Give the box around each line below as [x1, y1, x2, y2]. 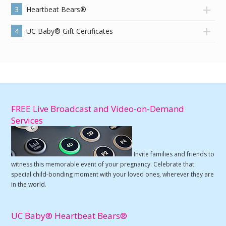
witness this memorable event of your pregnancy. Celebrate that [11, 159, 195, 168]
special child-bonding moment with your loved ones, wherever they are [11, 169, 214, 179]
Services [11, 114, 43, 126]
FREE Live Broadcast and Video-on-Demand [11, 102, 185, 115]
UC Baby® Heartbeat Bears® [11, 209, 128, 221]
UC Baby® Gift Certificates [26, 26, 114, 36]
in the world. [11, 180, 47, 189]
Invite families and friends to [132, 149, 215, 158]
